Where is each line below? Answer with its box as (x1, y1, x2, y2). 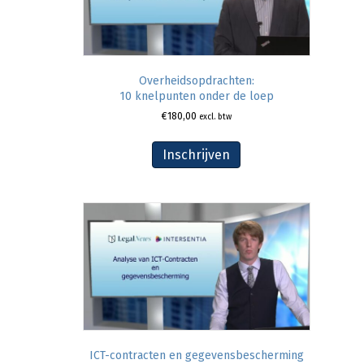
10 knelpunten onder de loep (119, 89, 274, 104)
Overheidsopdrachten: (138, 74, 254, 89)
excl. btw (198, 111, 232, 123)
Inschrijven (162, 147, 230, 163)
